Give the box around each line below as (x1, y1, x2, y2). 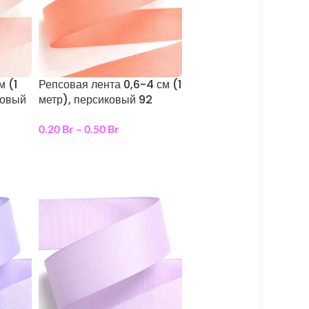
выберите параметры (46, 146, 143, 157)
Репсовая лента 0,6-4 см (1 (38, 77, 181, 93)
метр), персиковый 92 (38, 92, 152, 108)
